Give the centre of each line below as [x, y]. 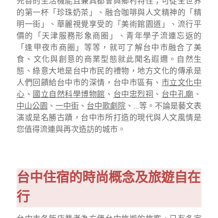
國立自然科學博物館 [69, 94]
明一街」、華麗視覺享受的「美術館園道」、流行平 [109, 24]
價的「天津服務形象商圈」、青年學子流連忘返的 [109, 36]
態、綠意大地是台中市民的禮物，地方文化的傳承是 [109, 71]
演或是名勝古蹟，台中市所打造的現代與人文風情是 [109, 118]
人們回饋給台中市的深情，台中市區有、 [89, 82]
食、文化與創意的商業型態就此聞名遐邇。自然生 [109, 59]
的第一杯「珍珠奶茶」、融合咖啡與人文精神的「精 [109, 12]
